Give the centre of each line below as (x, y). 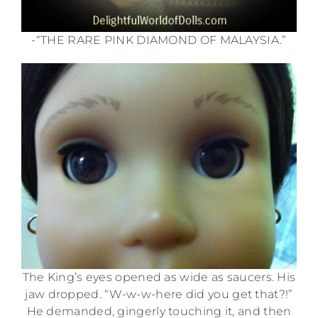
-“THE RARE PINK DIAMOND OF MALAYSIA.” (159, 40)
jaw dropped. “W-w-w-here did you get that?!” (159, 294)
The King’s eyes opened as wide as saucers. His (159, 277)
